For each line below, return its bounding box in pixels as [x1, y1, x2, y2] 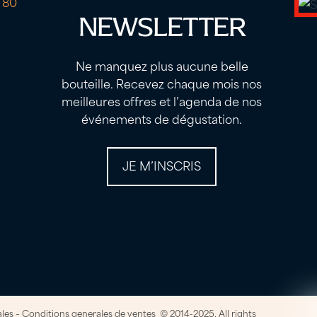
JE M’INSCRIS [122, 156, 202, 175]
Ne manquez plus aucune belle [75, 56, 248, 75]
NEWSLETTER [78, 11, 246, 44]
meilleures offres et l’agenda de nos [62, 91, 263, 110]
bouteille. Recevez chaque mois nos [62, 74, 263, 93]
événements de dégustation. [81, 109, 243, 128]
